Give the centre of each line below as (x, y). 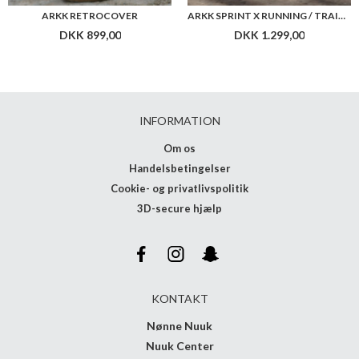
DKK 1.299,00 (269, 35)
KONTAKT (179, 299)
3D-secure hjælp (179, 209)
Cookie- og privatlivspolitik (179, 189)
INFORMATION (179, 121)
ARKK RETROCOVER (90, 16)
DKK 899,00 (90, 35)
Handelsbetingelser (179, 169)
